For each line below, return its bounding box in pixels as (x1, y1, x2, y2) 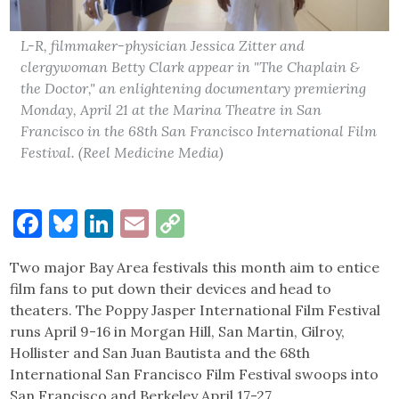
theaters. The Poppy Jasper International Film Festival (10, 300, 381, 319)
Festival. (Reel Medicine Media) (20, 142, 224, 161)
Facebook (42, 204, 166, 241)
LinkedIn (113, 204, 230, 241)
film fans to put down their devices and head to (10, 279, 332, 297)
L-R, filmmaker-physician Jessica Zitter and (20, 36, 305, 54)
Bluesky (77, 204, 182, 241)
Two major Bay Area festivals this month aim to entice (10, 257, 380, 276)
